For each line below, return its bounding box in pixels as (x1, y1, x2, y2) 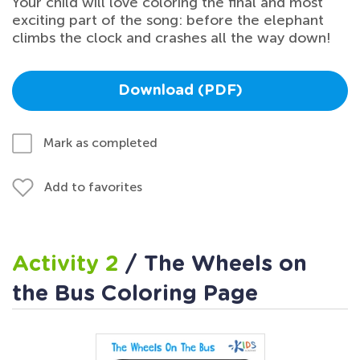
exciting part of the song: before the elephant (12, 11, 324, 30)
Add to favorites (44, 179, 142, 195)
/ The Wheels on (125, 253, 307, 276)
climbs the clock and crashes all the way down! (12, 29, 331, 47)
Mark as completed (43, 135, 157, 151)
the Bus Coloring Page (12, 283, 258, 305)
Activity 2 (12, 253, 125, 276)
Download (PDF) (117, 84, 243, 99)
